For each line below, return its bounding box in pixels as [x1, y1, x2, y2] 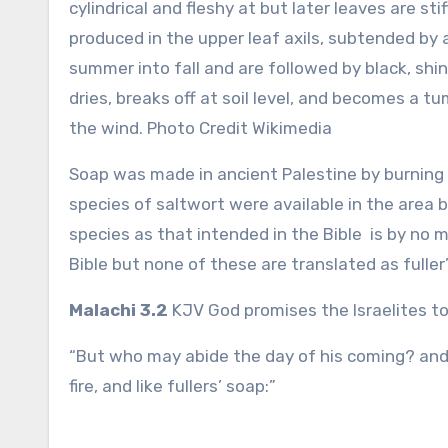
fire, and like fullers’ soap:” [69, 376, 276, 396]
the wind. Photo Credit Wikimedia [69, 118, 332, 138]
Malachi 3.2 [69, 300, 168, 320]
